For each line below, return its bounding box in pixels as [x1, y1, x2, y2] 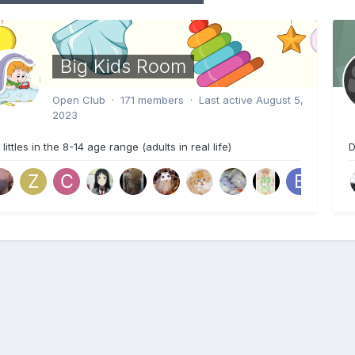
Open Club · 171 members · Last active [52, 93, 256, 106]
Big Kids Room [60, 55, 186, 78]
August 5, [256, 93, 303, 106]
